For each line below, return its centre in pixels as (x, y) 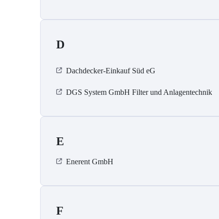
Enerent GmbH (90, 162)
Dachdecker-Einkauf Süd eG (111, 71)
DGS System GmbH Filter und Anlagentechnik (139, 92)
